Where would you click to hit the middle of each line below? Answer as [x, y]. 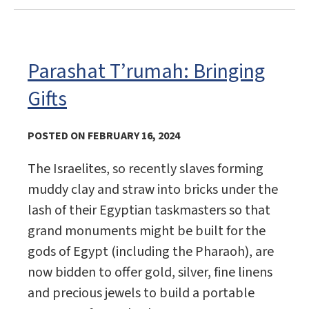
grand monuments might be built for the [147, 231]
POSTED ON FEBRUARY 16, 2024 [104, 136]
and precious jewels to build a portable [141, 293]
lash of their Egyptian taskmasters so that [149, 211]
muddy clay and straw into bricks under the [153, 190]
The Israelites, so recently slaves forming [146, 169]
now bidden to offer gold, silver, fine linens [150, 273]
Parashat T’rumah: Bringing [146, 72]
